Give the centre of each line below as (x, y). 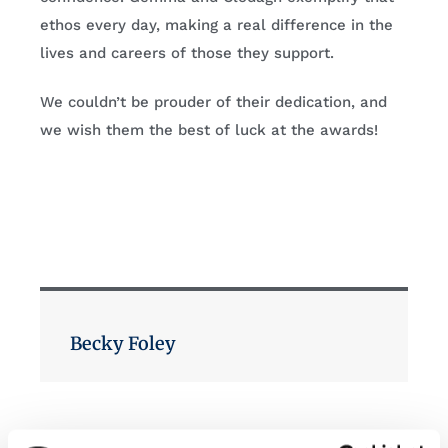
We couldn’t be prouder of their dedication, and (213, 102)
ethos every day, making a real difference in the (216, 25)
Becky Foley (123, 344)
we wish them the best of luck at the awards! (209, 130)
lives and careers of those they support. (187, 53)
